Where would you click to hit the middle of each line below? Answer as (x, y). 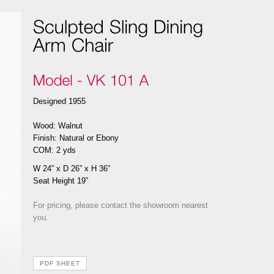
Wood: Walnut (58, 126)
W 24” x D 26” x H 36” (72, 168)
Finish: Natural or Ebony (76, 138)
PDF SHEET (60, 263)
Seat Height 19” (61, 181)
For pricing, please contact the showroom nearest (120, 205)
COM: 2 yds (54, 150)
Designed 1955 (59, 101)
